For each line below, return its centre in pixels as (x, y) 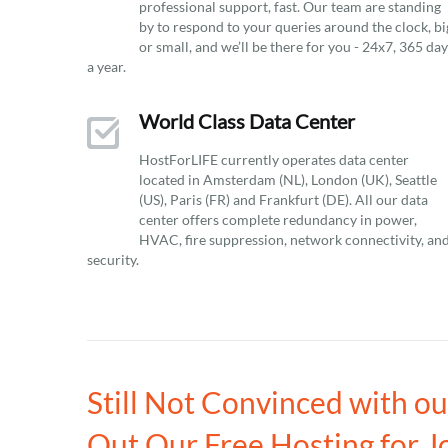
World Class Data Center (247, 121)
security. (113, 259)
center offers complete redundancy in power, (278, 219)
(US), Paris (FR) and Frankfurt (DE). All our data (283, 199)
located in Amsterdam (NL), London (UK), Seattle (288, 179)
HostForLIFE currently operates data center (274, 159)
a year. (106, 66)
